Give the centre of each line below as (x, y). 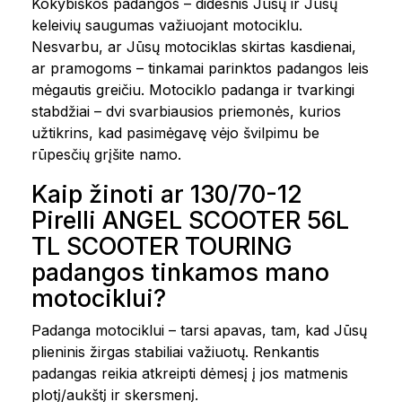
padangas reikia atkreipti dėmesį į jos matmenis (190, 373)
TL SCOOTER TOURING (162, 246)
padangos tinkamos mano (180, 272)
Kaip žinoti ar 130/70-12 (167, 194)
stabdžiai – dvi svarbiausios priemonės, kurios (186, 111)
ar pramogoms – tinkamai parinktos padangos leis (200, 68)
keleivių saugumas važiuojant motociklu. (167, 25)
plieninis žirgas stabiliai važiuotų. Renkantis (175, 352)
